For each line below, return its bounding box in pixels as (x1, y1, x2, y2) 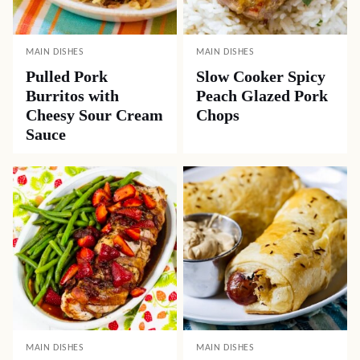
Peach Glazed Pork (196, 87, 328, 104)
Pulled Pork (26, 67, 108, 85)
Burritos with (26, 87, 119, 104)
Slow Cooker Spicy (196, 67, 325, 85)
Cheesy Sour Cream (26, 106, 163, 124)
